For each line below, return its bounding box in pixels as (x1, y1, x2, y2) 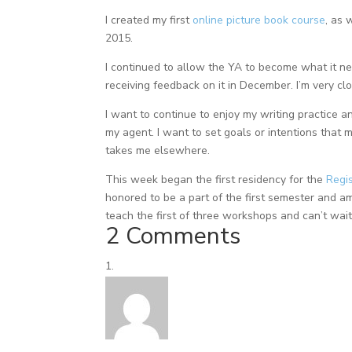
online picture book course (192, 12, 326, 27)
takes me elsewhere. (105, 142, 211, 158)
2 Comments (105, 219, 241, 252)
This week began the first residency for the (105, 171, 327, 187)
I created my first (105, 12, 193, 27)
